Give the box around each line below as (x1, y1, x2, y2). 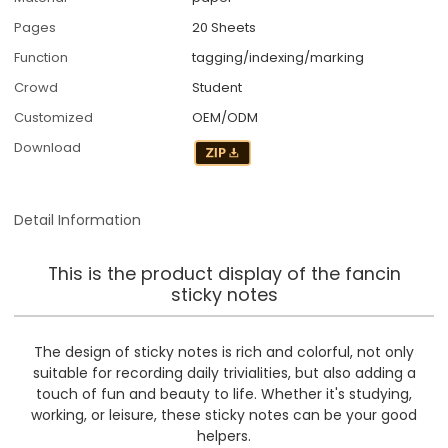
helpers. (197, 425, 251, 446)
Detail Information (14, 209, 142, 230)
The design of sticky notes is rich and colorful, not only (34, 341, 414, 362)
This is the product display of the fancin (47, 260, 401, 286)
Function (14, 48, 69, 68)
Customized (14, 108, 94, 128)
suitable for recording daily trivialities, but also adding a (32, 362, 416, 383)
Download (14, 138, 82, 158)
